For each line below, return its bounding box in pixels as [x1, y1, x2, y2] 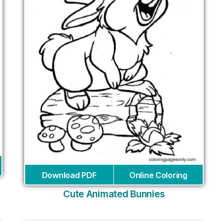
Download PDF [41, 170, 97, 180]
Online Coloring [129, 170, 187, 180]
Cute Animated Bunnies [63, 188, 165, 200]
